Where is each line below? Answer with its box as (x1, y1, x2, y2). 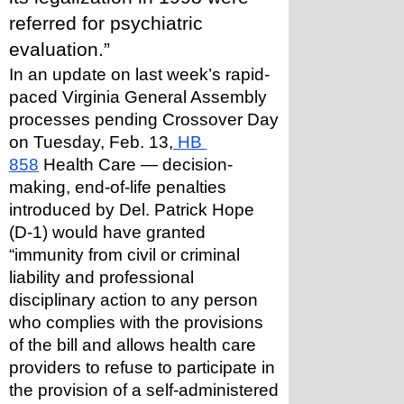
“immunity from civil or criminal (9, 245, 240, 264)
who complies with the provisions (9, 313, 263, 332)
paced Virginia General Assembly (9, 87, 267, 106)
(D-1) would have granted (9, 223, 206, 242)
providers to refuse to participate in (9, 358, 275, 377)
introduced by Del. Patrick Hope (9, 200, 254, 219)
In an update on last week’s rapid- (9, 65, 270, 84)
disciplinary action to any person (9, 290, 258, 309)
